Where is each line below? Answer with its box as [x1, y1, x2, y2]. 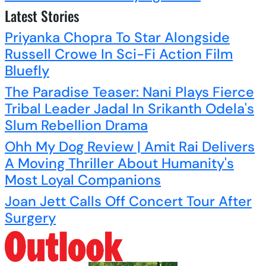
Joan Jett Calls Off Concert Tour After [5, 192, 252, 210]
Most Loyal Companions [5, 170, 161, 189]
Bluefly [5, 61, 49, 80]
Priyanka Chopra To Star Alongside [5, 28, 230, 46]
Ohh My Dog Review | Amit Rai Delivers [5, 137, 255, 156]
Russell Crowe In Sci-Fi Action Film [5, 45, 233, 63]
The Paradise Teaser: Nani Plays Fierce [5, 83, 254, 101]
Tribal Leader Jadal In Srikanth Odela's [5, 99, 254, 118]
